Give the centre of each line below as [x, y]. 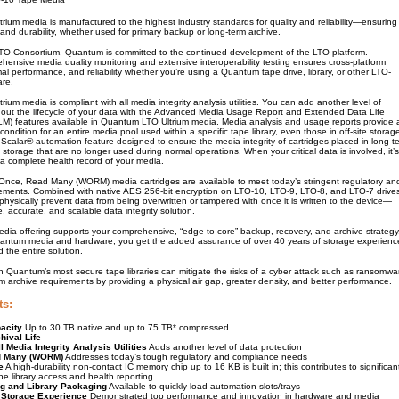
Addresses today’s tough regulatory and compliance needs [185, 357]
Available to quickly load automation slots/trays [204, 386]
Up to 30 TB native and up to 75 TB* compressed [126, 327]
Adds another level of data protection [224, 347]
